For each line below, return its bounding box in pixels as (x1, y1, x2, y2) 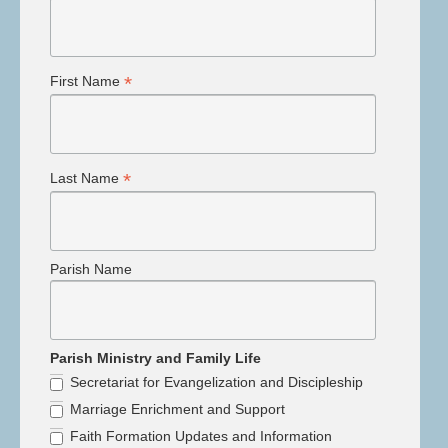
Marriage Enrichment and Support (70, 401, 285, 418)
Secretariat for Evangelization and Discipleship (70, 374, 363, 391)
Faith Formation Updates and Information (70, 428, 332, 445)
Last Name (50, 170, 123, 187)
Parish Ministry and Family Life (50, 350, 261, 367)
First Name (50, 72, 124, 89)
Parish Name (50, 261, 132, 278)
